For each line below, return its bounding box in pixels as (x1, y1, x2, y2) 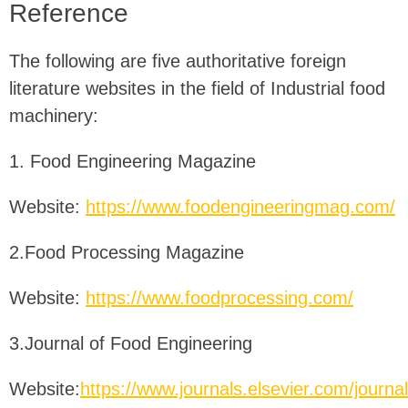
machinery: (9, 106, 98, 127)
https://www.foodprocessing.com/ (86, 288, 353, 309)
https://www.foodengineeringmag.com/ (86, 197, 395, 218)
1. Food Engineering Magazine (9, 151, 256, 172)
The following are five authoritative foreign (9, 51, 346, 72)
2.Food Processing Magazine (9, 242, 244, 263)
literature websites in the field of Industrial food (9, 78, 385, 99)
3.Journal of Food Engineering (9, 333, 252, 354)
